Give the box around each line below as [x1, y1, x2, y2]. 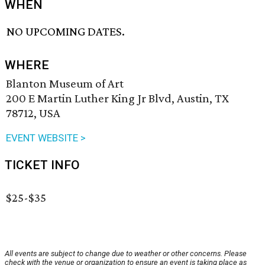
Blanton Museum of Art [6, 76, 124, 91]
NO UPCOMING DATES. [7, 24, 125, 39]
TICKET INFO [5, 158, 80, 173]
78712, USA [6, 106, 60, 121]
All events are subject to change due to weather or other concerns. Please [5, 249, 247, 258]
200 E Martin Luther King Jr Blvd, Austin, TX [6, 91, 229, 106]
